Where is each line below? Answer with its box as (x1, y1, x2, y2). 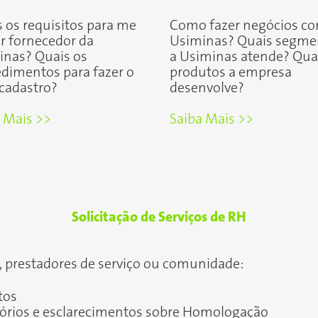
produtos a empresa (170, 65, 292, 80)
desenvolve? (170, 80, 244, 96)
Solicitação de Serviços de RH (72, 209, 246, 225)
